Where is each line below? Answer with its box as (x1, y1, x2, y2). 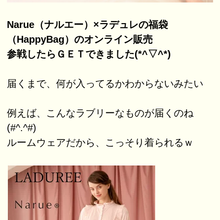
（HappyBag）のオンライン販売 (7, 33, 153, 45)
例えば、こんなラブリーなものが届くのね (7, 107, 194, 118)
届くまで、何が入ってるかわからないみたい (7, 78, 204, 89)
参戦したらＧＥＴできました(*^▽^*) (7, 48, 171, 59)
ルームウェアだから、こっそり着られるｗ (7, 137, 194, 148)
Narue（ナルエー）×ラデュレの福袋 (7, 19, 168, 30)
